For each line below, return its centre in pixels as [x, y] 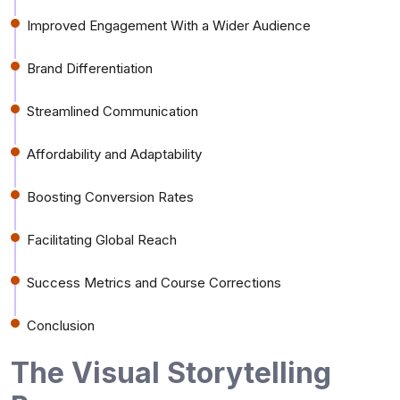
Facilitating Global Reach [102, 239]
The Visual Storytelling [171, 372]
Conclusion [61, 325]
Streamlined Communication [112, 111]
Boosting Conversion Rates [110, 196]
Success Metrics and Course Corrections [154, 282]
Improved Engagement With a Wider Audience [169, 25]
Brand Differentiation [90, 68]
